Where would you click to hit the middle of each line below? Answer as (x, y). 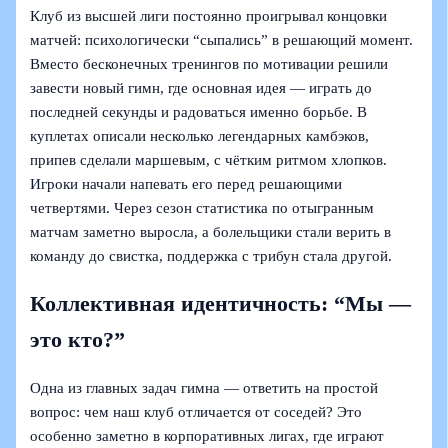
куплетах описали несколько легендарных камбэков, (200, 135)
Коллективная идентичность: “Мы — (221, 303)
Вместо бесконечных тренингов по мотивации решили (209, 63)
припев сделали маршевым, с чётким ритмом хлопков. (209, 159)
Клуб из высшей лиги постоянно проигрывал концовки (209, 15)
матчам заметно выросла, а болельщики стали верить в (211, 231)
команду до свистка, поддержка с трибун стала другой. (211, 255)
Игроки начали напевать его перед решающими (186, 183)
